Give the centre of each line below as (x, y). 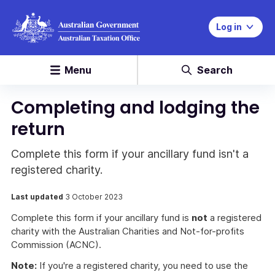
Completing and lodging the (135, 108)
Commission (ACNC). (56, 245)
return (38, 129)
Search (215, 70)
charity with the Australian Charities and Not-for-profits (128, 231)
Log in (229, 27)
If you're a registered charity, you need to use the (142, 265)
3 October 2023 (94, 197)
